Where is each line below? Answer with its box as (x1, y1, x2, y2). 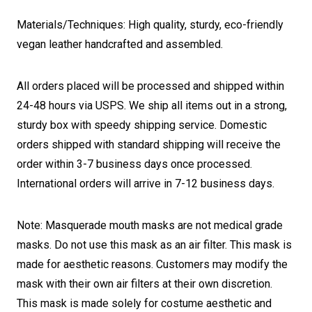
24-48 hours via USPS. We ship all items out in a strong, (17, 99, 287, 112)
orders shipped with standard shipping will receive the (17, 138, 281, 151)
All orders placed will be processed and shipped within (17, 79, 284, 93)
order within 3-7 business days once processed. (17, 157, 252, 171)
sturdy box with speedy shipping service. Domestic (17, 118, 267, 132)
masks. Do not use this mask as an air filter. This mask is (17, 238, 292, 251)
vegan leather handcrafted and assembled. (17, 38, 223, 51)
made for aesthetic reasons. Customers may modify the (17, 258, 288, 271)
